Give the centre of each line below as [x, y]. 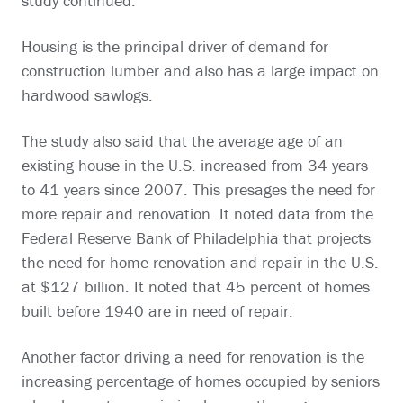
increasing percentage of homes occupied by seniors [201, 381]
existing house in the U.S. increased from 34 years [195, 166]
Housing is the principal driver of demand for [175, 47]
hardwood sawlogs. [87, 95]
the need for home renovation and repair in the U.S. [200, 263]
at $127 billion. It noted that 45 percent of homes [196, 287]
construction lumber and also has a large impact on [200, 71]
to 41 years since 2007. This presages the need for [198, 190]
